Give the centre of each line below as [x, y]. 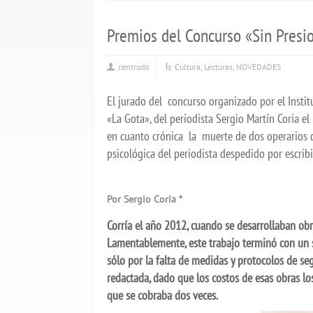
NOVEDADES [259, 67]
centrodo [133, 67]
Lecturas [218, 67]
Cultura [188, 67]
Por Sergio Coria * [145, 199]
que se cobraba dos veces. [162, 295]
